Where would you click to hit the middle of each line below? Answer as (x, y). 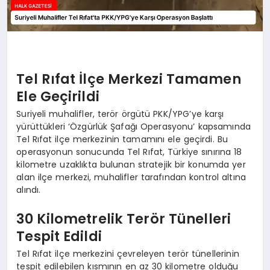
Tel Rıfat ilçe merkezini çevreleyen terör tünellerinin (128, 254)
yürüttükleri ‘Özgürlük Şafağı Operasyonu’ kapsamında (134, 127)
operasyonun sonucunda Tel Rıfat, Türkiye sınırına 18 (129, 152)
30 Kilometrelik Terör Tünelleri (124, 218)
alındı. (29, 190)
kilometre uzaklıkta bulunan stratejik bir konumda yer (131, 165)
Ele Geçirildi (58, 96)
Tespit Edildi (59, 236)
